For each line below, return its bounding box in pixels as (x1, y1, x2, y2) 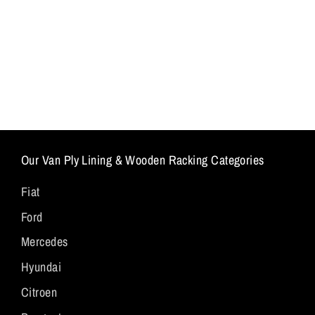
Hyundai (21, 258, 62, 276)
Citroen (21, 283, 58, 302)
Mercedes (21, 233, 68, 251)
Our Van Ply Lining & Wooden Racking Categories (21, 150, 264, 169)
